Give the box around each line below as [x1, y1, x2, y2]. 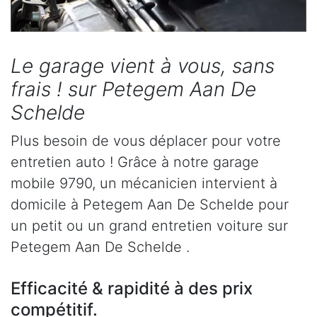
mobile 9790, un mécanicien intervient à [11, 175, 277, 192]
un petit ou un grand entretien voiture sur [11, 217, 288, 235]
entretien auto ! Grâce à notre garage [11, 154, 259, 171]
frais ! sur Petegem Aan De [11, 77, 256, 102]
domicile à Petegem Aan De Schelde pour [11, 196, 289, 214]
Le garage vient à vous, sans [11, 54, 275, 79]
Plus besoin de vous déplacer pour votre [11, 132, 281, 150]
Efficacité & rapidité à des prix [11, 278, 253, 299]
